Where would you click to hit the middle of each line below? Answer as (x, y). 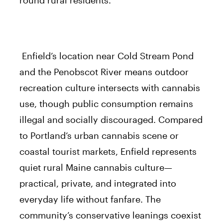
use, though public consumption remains (106, 103)
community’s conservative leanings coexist (110, 215)
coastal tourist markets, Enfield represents (108, 151)
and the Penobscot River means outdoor (104, 71)
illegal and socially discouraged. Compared (111, 119)
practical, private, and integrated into (98, 183)
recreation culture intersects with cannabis (110, 87)
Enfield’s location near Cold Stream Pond (107, 56)
